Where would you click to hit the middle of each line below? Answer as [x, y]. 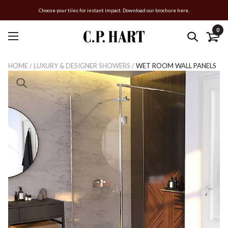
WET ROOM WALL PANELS [176, 66]
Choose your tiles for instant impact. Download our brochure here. [114, 10]
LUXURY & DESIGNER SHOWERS [82, 66]
